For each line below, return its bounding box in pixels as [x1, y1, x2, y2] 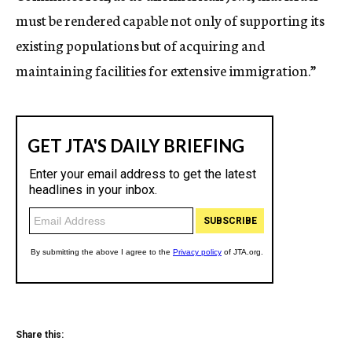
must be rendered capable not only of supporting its [16, 9, 324, 30]
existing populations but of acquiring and [16, 35, 265, 55]
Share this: [16, 329, 64, 340]
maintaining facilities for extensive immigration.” [16, 60, 316, 80]
